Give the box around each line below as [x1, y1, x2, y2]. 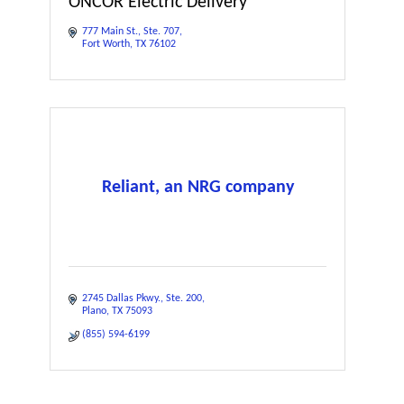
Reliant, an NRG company [101, 178, 294, 197]
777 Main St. [82, 26, 138, 37]
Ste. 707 [143, 26, 179, 37]
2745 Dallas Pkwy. [82, 293, 161, 304]
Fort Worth [82, 39, 130, 50]
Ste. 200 [166, 293, 202, 304]
